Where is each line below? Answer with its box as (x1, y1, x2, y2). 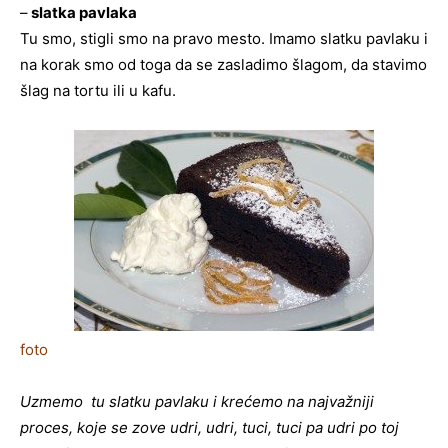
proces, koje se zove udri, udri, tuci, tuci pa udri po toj (20, 418, 399, 437)
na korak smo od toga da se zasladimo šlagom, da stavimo (20, 55, 427, 74)
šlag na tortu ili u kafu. (20, 81, 176, 100)
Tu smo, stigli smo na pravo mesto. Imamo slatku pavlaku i (20, 29, 428, 48)
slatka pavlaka (28, 3, 137, 22)
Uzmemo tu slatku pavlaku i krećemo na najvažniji (20, 392, 374, 411)
